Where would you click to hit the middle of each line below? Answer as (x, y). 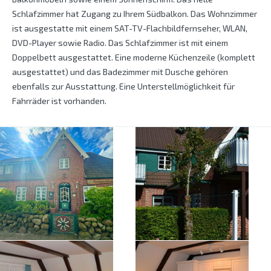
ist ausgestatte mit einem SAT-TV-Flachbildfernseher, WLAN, (130, 28)
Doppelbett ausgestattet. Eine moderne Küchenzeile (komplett (134, 57)
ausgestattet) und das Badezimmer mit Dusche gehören (120, 72)
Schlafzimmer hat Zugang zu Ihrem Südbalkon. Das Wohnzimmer (135, 14)
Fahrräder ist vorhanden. (59, 101)
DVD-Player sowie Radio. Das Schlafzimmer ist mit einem (120, 43)
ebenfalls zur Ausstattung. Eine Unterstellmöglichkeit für (123, 87)
